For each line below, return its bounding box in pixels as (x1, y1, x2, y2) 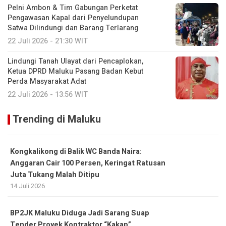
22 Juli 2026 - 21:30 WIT (8, 35, 88, 46)
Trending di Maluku (13, 111, 101, 127)
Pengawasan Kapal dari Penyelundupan (8, 12, 139, 23)
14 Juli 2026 (10, 181, 45, 191)
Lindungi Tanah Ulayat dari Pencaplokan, (8, 55, 143, 67)
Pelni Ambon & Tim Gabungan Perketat (8, 2, 138, 13)
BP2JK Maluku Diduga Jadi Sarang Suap (10, 207, 149, 218)
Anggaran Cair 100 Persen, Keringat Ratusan (10, 157, 165, 168)
